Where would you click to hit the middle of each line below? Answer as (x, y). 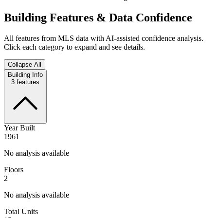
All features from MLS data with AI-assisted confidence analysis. (104, 38)
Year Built (19, 127)
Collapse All (25, 64)
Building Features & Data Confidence (98, 17)
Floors (14, 169)
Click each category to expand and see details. (74, 47)
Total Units (21, 211)
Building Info (25, 74)
